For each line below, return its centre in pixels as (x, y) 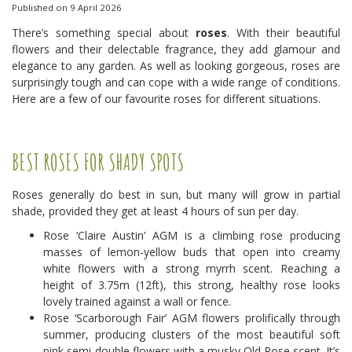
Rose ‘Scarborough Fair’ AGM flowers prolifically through (192, 318)
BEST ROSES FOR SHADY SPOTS (98, 163)
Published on (41, 7)
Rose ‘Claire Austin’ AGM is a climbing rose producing (192, 236)
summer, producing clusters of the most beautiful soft (192, 335)
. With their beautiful (284, 33)
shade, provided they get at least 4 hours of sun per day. (155, 211)
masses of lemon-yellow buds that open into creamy (192, 252)
